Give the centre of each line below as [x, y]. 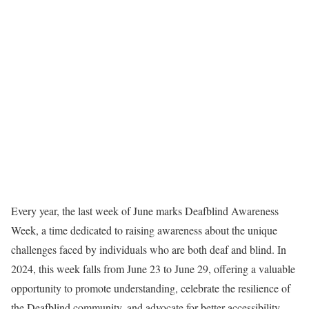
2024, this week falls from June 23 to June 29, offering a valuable [153, 269]
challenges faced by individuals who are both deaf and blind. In [149, 249]
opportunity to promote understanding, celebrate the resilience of [151, 288]
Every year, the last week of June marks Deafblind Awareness [145, 211]
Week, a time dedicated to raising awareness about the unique [144, 230]
